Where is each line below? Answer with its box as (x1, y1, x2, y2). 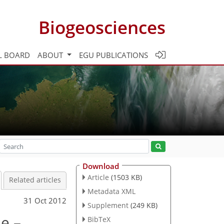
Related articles (9, 175, 61, 184)
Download (82, 161, 119, 171)
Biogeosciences (38, 15, 165, 39)
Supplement (87, 200, 128, 210)
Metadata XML (87, 186, 135, 196)
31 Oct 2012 (23, 195, 66, 205)
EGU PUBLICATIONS (79, 49, 148, 60)
